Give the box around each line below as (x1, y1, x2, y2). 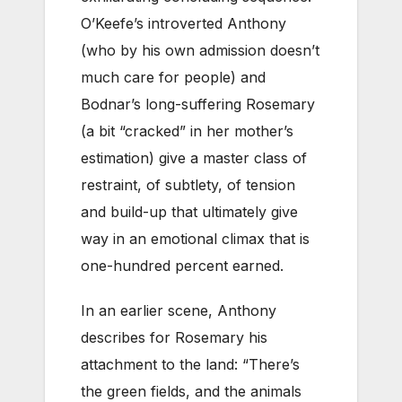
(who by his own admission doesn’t (81, 41, 319, 60)
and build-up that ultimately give (81, 203, 298, 222)
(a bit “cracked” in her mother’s (81, 122, 293, 141)
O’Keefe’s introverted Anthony (81, 14, 286, 33)
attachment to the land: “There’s (81, 355, 300, 374)
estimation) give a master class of (81, 149, 307, 168)
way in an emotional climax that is (81, 230, 310, 249)
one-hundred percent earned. (81, 257, 284, 275)
